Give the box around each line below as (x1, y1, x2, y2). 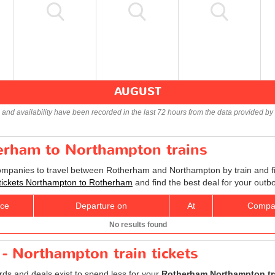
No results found (109, 220, 167, 229)
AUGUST (114, 83, 161, 99)
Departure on (76, 200, 127, 211)
